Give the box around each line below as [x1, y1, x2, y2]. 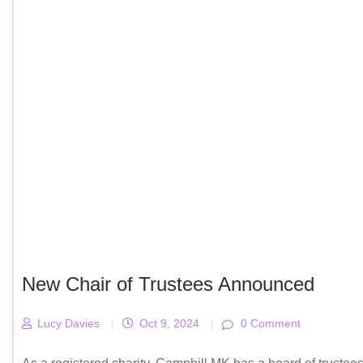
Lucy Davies [34, 317, 100, 331]
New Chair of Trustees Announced [22, 273, 314, 296]
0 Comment [237, 317, 301, 331]
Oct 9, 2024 [136, 317, 199, 331]
